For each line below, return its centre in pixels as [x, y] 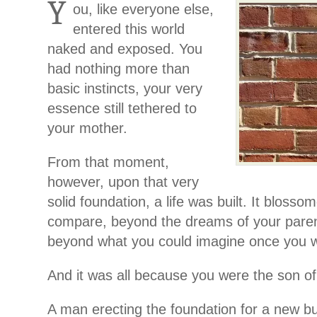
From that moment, [108, 162]
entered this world [129, 29]
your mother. [87, 128]
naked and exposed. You [125, 49]
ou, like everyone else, [143, 10]
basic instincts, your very [125, 89]
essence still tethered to [122, 109]
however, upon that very [123, 182]
